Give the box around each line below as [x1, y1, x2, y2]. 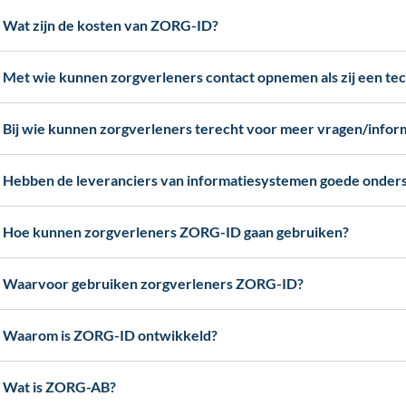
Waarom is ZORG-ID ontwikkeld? [3, 326, 218, 343]
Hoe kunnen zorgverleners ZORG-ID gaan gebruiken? [3, 223, 350, 240]
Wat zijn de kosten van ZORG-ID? [3, 16, 219, 34]
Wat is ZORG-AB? [3, 378, 117, 395]
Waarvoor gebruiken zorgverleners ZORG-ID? [3, 275, 304, 292]
